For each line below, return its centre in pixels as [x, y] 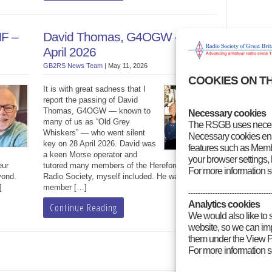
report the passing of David [90, 100]
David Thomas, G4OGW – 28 [120, 37]
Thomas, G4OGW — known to [97, 111]
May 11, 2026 [127, 66]
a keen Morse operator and [90, 155]
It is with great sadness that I [94, 89]
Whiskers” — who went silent [94, 133]
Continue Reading [83, 208]
